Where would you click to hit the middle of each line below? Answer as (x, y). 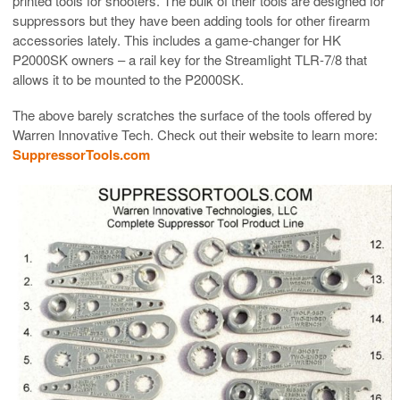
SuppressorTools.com (81, 154)
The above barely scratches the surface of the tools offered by (192, 114)
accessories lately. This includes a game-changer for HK (177, 39)
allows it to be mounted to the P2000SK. (128, 79)
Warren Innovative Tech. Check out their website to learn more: (195, 134)
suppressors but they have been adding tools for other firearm (192, 20)
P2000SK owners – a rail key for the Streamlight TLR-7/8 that (190, 59)
